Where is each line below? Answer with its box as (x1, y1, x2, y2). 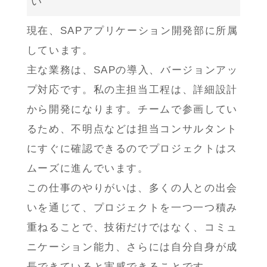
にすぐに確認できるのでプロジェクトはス (26, 142, 238, 154)
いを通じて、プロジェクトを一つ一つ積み (26, 201, 238, 213)
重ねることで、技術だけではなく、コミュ (26, 221, 238, 233)
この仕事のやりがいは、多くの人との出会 (26, 182, 238, 194)
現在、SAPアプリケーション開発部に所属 (26, 24, 238, 36)
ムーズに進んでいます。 (26, 162, 149, 174)
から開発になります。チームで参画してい (26, 103, 238, 115)
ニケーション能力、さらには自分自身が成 (26, 241, 238, 253)
